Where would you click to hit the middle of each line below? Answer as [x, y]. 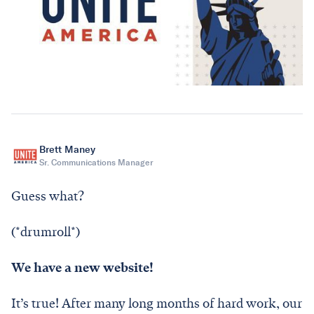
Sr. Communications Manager [96, 163]
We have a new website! [82, 267]
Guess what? [49, 196]
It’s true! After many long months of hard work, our [157, 303]
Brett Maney [67, 150]
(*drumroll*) [46, 232]
